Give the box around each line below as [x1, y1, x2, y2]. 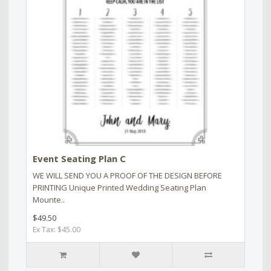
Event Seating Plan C [33, 152, 126, 165]
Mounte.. [33, 194, 65, 206]
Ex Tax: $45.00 [33, 224, 80, 235]
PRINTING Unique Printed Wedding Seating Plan [33, 182, 206, 194]
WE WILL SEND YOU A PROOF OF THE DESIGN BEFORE [33, 170, 222, 181]
